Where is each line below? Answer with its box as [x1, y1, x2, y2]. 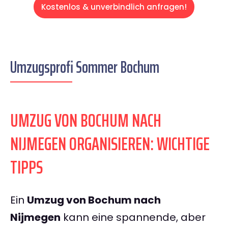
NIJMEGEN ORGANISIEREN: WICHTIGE [10, 129, 210, 159]
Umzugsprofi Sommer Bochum [10, 54, 159, 80]
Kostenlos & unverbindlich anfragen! [41, 2, 187, 13]
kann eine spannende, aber [61, 210, 206, 225]
